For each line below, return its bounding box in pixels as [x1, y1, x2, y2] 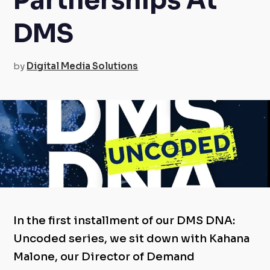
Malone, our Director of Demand [13, 250, 195, 263]
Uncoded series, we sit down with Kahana [13, 231, 250, 245]
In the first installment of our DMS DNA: [13, 213, 236, 227]
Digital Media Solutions [27, 60, 139, 72]
